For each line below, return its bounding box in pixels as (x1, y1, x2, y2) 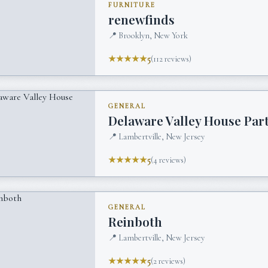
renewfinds (108, 11, 175, 28)
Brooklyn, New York (118, 30, 188, 41)
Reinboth (108, 213, 163, 230)
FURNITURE (108, 1, 156, 10)
